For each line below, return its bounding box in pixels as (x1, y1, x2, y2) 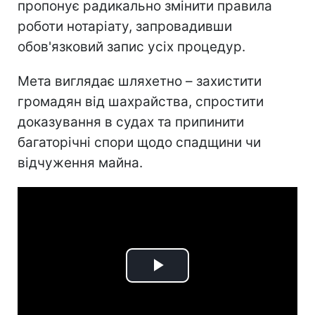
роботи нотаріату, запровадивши (18, 18, 232, 34)
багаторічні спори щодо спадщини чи (18, 134, 261, 150)
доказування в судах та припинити (18, 113, 244, 130)
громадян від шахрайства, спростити (18, 93, 264, 110)
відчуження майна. (18, 154, 143, 171)
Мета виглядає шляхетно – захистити (18, 72, 262, 89)
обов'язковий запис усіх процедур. (18, 38, 245, 55)
